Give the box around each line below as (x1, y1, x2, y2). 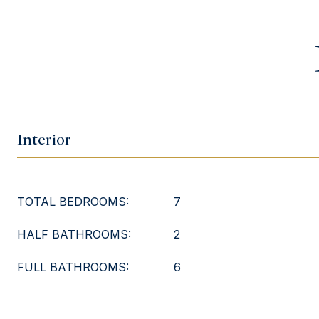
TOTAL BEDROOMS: (17, 194, 129, 209)
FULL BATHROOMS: (17, 260, 129, 274)
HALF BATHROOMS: (17, 227, 131, 241)
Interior (17, 130, 71, 149)
